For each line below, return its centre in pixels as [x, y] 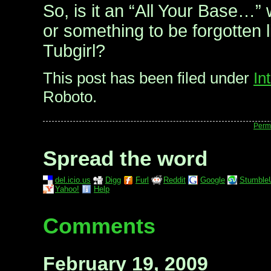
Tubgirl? [74, 51]
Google [213, 180]
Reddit [175, 180]
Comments [99, 226]
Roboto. [70, 96]
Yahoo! [67, 189]
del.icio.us [73, 180]
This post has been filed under [148, 78]
